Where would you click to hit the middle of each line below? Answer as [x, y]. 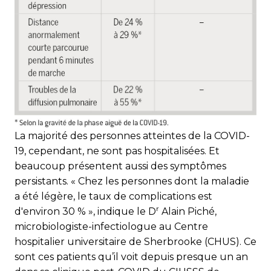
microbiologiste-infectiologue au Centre [111, 227]
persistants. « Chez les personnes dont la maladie [132, 181]
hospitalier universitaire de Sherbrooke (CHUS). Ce [135, 242]
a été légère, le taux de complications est [113, 197]
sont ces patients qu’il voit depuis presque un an [131, 257]
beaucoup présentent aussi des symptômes [120, 166]
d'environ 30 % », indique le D [85, 212]
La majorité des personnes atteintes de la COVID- [132, 136]
